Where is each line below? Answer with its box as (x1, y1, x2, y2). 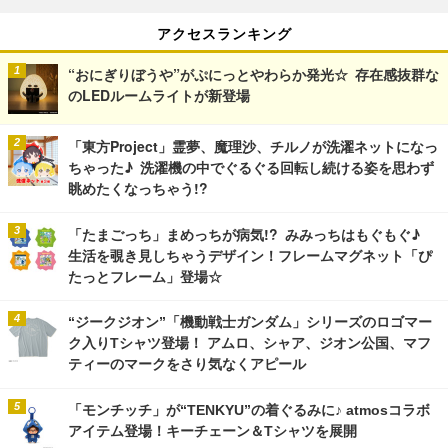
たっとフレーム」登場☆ (68, 268, 222, 283)
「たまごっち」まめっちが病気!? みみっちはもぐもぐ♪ (68, 226, 420, 241)
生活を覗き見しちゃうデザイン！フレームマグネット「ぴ (68, 247, 432, 262)
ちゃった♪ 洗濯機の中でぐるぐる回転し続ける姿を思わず (68, 159, 434, 174)
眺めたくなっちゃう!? (68, 180, 208, 195)
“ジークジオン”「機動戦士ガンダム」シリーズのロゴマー (68, 313, 432, 330)
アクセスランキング (156, 25, 292, 40)
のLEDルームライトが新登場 (68, 87, 250, 102)
